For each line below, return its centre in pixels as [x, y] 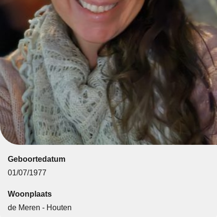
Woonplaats [30, 194]
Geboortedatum [36, 159]
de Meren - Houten [39, 207]
